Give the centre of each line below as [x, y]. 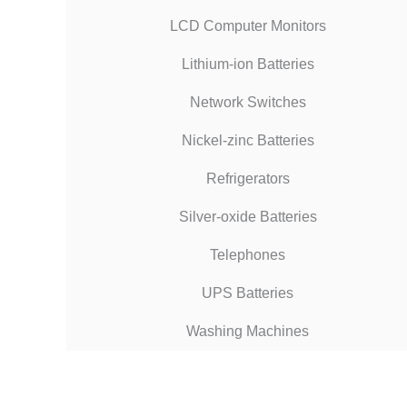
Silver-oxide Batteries [248, 216]
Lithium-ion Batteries [248, 64]
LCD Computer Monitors [248, 25]
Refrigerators [248, 178]
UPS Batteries [248, 293]
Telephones [248, 254]
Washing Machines [248, 331]
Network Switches [248, 102]
